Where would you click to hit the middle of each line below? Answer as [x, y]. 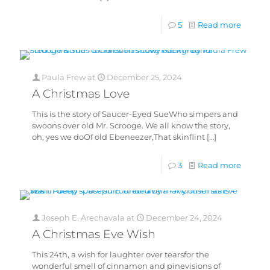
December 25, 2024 [144, 77]
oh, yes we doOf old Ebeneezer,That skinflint [118, 137]
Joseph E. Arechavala [83, 218]
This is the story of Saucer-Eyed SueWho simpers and [135, 114]
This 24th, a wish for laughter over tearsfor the [121, 254]
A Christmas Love [81, 94]
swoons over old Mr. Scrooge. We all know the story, [131, 125]
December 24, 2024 [184, 218]
